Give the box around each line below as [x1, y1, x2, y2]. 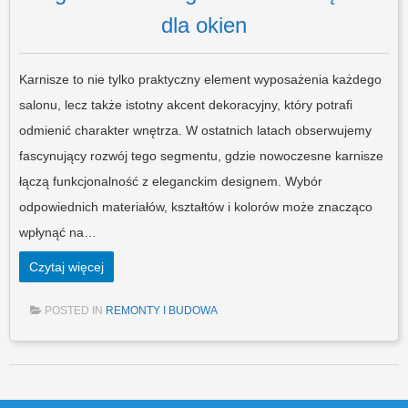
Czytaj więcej [29, 259, 104, 274]
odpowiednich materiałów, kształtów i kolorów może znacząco [19, 199, 372, 214]
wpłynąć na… [19, 224, 97, 240]
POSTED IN [45, 303, 106, 317]
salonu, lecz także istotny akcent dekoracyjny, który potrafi [19, 97, 352, 112]
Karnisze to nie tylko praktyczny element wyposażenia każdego [19, 71, 382, 87]
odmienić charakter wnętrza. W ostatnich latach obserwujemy [19, 122, 372, 138]
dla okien [161, 12, 247, 37]
